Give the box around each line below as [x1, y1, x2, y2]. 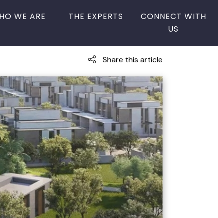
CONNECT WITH [140, 10, 206, 22]
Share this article [101, 54, 163, 65]
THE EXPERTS [68, 10, 123, 22]
